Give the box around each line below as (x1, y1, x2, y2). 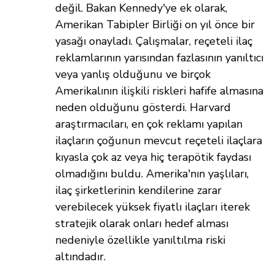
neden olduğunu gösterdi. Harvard (55, 100, 231, 115)
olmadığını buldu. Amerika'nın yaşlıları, (55, 166, 249, 182)
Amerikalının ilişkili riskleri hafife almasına (55, 83, 263, 99)
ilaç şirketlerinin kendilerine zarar (55, 183, 222, 198)
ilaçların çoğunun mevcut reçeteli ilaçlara (55, 133, 262, 149)
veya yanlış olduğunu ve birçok (55, 67, 211, 82)
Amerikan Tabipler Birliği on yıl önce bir (55, 17, 255, 33)
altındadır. (55, 249, 109, 265)
